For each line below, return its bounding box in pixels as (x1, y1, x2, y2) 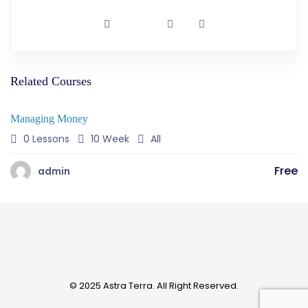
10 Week (88, 132, 129, 146)
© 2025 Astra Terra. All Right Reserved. (69, 279, 239, 293)
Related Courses (10, 74, 91, 89)
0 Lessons (21, 132, 69, 146)
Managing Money (10, 113, 88, 125)
